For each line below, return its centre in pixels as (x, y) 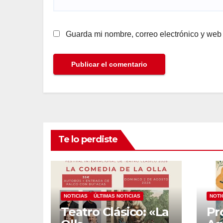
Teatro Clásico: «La (115, 212)
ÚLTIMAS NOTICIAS (117, 196)
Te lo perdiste (88, 139)
